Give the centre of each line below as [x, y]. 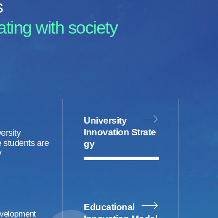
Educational [109, 207]
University [105, 120]
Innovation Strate [120, 132]
